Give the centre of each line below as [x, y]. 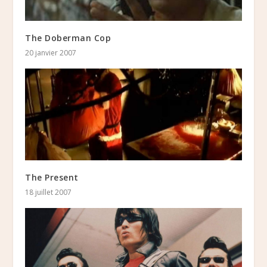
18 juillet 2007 [49, 193]
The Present [52, 178]
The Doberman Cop [68, 38]
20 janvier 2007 [51, 52]
